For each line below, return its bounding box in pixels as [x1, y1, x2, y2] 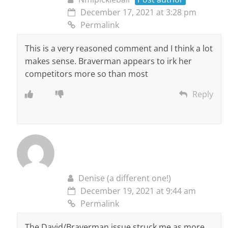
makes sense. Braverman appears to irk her [25, 55, 192, 67]
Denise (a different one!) [78, 172, 172, 184]
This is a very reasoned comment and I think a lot [25, 42, 213, 54]
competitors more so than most [25, 68, 149, 79]
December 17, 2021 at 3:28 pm [80, 6, 197, 18]
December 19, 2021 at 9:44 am [80, 185, 196, 196]
